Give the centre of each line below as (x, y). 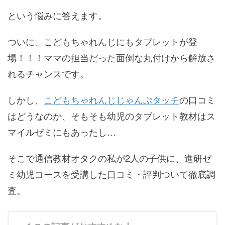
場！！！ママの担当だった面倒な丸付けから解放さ (111, 58)
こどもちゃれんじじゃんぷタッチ (111, 100)
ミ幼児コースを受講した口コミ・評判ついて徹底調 (111, 174)
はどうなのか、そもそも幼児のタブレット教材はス (111, 116)
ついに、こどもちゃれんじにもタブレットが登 (102, 41)
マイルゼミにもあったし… (62, 132)
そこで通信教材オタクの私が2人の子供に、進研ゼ (109, 158)
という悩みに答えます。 (57, 15)
